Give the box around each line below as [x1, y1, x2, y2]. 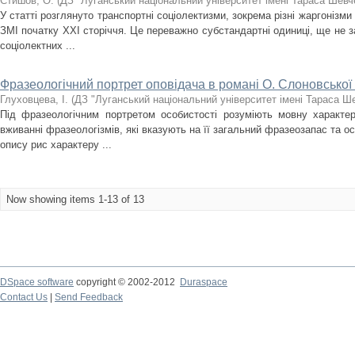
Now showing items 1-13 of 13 [6, 193, 144, 205]
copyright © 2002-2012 [74, 277, 180, 288]
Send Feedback [55, 292, 123, 303]
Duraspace [180, 277, 227, 288]
